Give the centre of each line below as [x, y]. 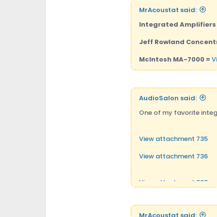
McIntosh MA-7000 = [174, 59]
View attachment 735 [173, 139]
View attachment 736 [173, 156]
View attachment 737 [173, 182]
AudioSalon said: [168, 98]
